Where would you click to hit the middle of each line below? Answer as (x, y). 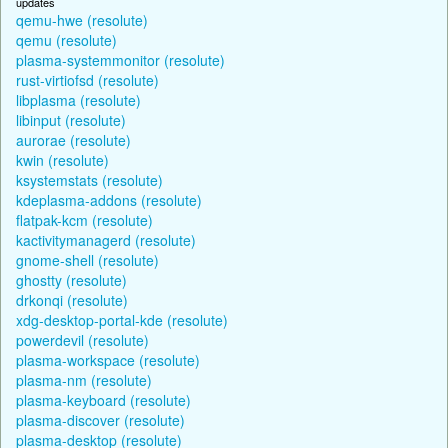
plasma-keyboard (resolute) (103, 399)
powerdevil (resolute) (82, 339)
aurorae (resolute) (73, 139)
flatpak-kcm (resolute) (84, 219)
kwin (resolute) (62, 159)
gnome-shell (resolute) (87, 259)
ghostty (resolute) (71, 279)
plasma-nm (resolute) (84, 379)
